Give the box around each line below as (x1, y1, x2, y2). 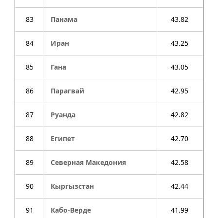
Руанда (51, 110, 75, 119)
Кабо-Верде (51, 205, 91, 215)
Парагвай (51, 86, 84, 95)
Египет (51, 134, 75, 143)
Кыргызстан (51, 182, 94, 191)
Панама (51, 15, 77, 24)
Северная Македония (51, 158, 126, 167)
